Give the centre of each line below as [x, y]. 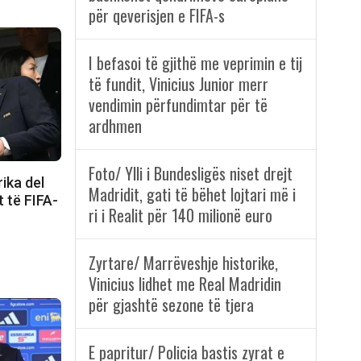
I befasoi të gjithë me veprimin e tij [195, 63]
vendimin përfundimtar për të [178, 105]
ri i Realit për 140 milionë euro [180, 216]
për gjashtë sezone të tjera [171, 305]
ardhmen [115, 126]
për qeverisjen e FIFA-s [156, 16]
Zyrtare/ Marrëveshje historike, [183, 263]
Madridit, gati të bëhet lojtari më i [192, 195]
